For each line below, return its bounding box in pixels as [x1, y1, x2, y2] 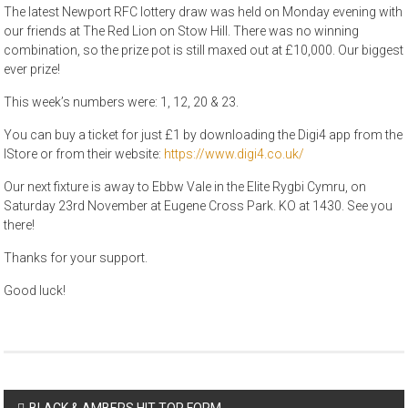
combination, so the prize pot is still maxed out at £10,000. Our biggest [4, 43, 404, 58]
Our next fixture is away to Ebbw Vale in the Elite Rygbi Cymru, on [4, 179, 367, 195]
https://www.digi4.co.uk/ [164, 147, 305, 162]
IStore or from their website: [4, 147, 165, 162]
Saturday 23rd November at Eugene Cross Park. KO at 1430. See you [4, 199, 393, 214]
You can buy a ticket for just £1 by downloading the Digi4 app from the [4, 127, 403, 143]
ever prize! [4, 62, 61, 77]
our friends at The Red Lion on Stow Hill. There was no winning [4, 24, 360, 39]
